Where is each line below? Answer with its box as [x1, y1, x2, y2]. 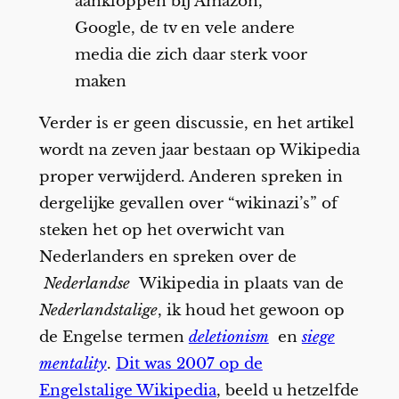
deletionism [188, 327, 269, 346]
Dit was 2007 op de [115, 354, 263, 373]
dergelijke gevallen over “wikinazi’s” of [38, 193, 338, 213]
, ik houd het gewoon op [157, 300, 345, 320]
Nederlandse [43, 273, 139, 293]
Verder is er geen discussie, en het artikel [38, 113, 354, 133]
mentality [38, 354, 107, 373]
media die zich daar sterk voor [74, 45, 307, 64]
